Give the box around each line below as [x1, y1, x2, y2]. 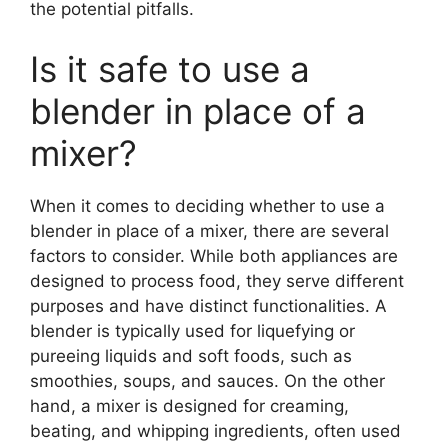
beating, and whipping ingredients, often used [30, 420, 401, 441]
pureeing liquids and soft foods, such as [30, 345, 352, 366]
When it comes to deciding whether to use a [30, 195, 385, 216]
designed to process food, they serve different [30, 270, 404, 291]
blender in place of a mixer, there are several [30, 220, 389, 241]
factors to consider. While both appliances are [30, 245, 398, 266]
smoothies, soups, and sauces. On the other [30, 370, 385, 391]
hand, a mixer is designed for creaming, [30, 395, 349, 416]
